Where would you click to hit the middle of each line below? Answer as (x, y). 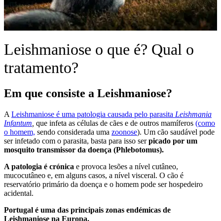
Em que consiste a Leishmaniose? (88, 93)
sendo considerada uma (73, 132)
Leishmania (193, 114)
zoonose (124, 132)
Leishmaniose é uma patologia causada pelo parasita (93, 114)
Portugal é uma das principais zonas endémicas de (87, 210)
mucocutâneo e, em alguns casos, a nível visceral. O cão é (94, 175)
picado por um (173, 141)
